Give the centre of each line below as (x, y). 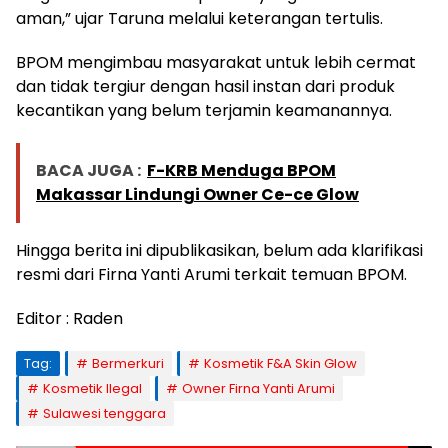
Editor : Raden (69, 319)
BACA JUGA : (88, 171)
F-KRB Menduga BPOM (241, 171)
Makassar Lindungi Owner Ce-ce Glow (197, 195)
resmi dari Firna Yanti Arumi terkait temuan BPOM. (211, 275)
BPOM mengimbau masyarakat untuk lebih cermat (216, 63)
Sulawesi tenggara (104, 414)
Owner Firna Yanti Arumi (258, 389)
